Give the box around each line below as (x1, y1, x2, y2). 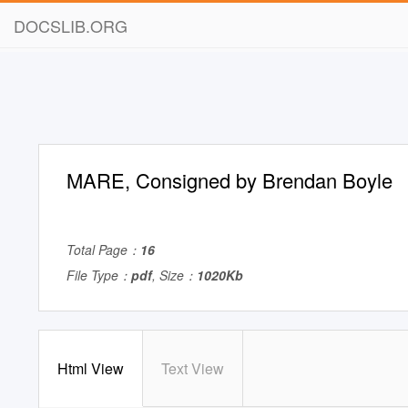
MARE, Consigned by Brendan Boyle (66, 166, 393, 194)
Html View (57, 358, 124, 379)
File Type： (66, 266, 131, 284)
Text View (161, 358, 224, 379)
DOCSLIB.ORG (14, 14, 127, 37)
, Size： (152, 266, 197, 284)
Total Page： (66, 240, 140, 259)
